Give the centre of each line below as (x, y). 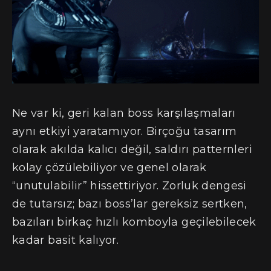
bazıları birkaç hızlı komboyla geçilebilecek (134, 222)
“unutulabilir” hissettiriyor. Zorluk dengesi (129, 185)
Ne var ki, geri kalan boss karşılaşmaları (124, 113)
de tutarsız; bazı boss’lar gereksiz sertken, (130, 204)
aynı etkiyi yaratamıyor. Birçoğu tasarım (125, 131)
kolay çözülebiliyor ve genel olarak (109, 167)
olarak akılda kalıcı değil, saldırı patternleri (132, 149)
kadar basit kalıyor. (66, 240)
